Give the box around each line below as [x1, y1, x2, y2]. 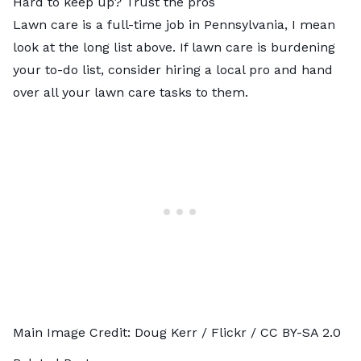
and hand [270, 61, 333, 77]
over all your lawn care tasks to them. [13, 84, 252, 100]
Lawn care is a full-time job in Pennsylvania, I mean [13, 16, 335, 32]
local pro [216, 61, 270, 77]
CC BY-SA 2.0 [260, 324, 341, 340]
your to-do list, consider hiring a [13, 61, 216, 77]
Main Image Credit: [13, 324, 135, 340]
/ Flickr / [197, 324, 260, 340]
